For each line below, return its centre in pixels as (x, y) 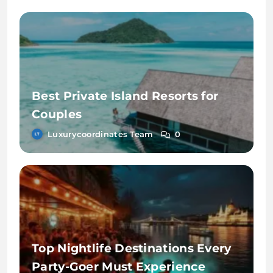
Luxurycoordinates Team (101, 134)
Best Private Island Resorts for (125, 96)
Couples (57, 114)
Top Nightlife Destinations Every (132, 249)
